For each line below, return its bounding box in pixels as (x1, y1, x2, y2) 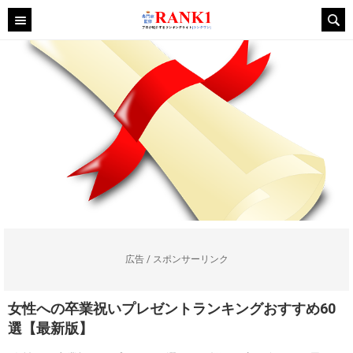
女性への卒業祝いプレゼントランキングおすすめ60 (8, 300, 336, 317)
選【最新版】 (8, 320, 93, 336)
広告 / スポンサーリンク (124, 254, 229, 265)
